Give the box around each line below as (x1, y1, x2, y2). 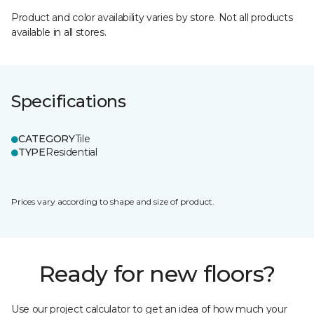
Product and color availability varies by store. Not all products (11, 11, 293, 24)
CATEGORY (18, 132, 75, 145)
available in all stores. (11, 26, 107, 39)
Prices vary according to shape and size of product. (11, 196, 214, 207)
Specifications (11, 91, 126, 111)
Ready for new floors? (39, 260, 275, 287)
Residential (45, 146, 97, 158)
